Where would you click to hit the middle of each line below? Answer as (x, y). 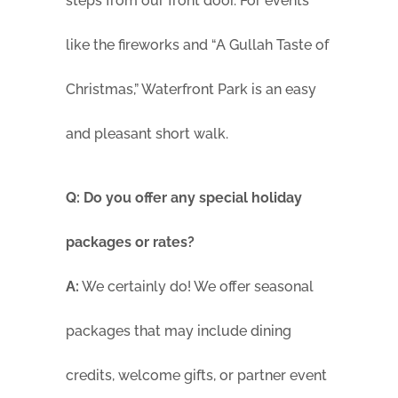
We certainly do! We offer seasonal (196, 287)
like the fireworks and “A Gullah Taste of (197, 45)
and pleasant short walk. (147, 134)
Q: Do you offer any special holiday (184, 198)
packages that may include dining (179, 331)
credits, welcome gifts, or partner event (196, 376)
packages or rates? (130, 243)
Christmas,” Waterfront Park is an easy (191, 90)
